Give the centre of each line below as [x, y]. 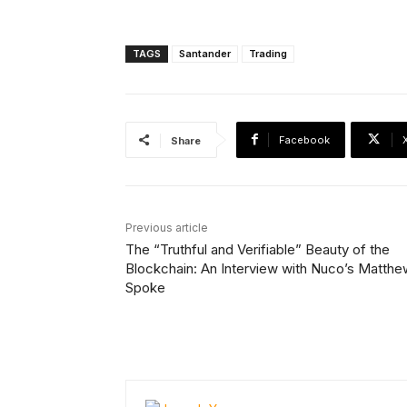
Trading [268, 53]
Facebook [304, 139]
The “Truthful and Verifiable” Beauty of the [258, 249]
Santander [205, 53]
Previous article [167, 227]
